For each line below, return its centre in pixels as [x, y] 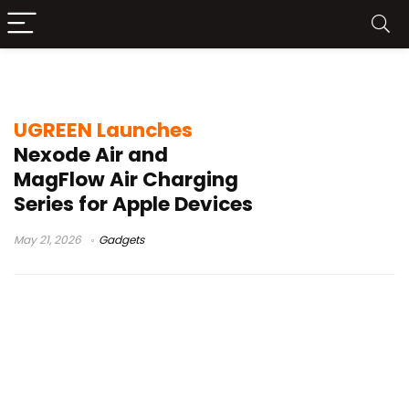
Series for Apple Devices [133, 204]
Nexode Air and [91, 155]
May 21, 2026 [47, 240]
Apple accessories [104, 81]
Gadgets [121, 240]
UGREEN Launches [103, 130]
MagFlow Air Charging [126, 179]
